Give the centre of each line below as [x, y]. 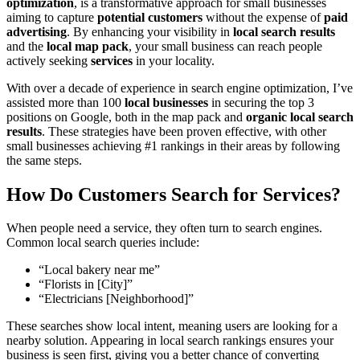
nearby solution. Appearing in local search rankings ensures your [170, 341]
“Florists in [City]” [86, 284]
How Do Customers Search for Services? [174, 194]
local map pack [88, 46]
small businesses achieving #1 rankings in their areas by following [173, 145]
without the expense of [263, 17]
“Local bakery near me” [99, 270]
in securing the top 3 [261, 102]
